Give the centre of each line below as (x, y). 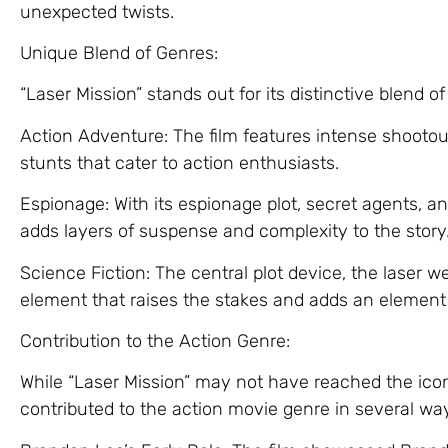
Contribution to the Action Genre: (155, 340)
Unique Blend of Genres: (119, 52)
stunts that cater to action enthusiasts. (179, 162)
